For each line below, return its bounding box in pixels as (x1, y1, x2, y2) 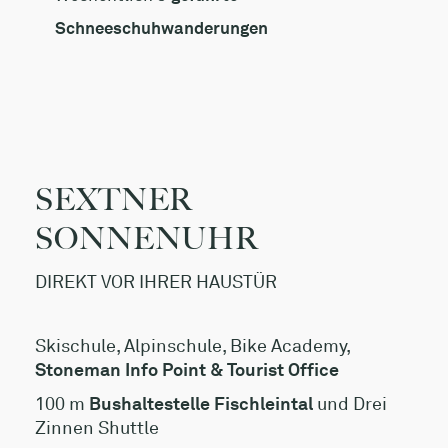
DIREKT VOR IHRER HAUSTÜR (35, 270, 277, 293)
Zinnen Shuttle (35, 416, 159, 439)
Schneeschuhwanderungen (55, 17, 268, 39)
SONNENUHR (35, 221, 260, 258)
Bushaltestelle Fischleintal (89, 392, 313, 415)
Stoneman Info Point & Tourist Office (35, 358, 339, 381)
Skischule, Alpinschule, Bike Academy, (35, 334, 350, 357)
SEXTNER (35, 182, 194, 219)
